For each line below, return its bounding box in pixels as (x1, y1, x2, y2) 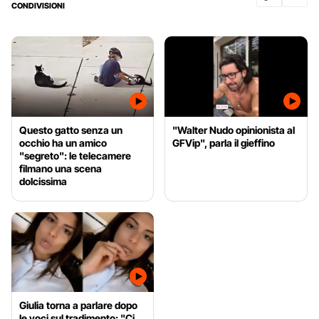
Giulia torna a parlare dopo (19, 299, 137, 312)
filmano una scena (19, 162, 102, 174)
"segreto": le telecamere (19, 149, 131, 162)
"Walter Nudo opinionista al (172, 123, 296, 136)
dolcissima (19, 174, 67, 187)
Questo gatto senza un (19, 123, 122, 136)
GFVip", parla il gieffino (172, 136, 276, 149)
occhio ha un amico (19, 136, 107, 149)
